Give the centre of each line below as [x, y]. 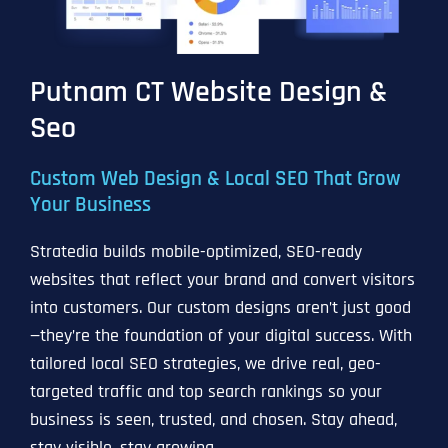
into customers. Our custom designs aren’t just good [220, 308]
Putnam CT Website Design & [208, 92]
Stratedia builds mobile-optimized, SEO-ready [195, 252]
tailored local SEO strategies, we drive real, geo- [205, 364]
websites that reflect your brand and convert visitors [222, 280]
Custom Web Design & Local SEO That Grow [215, 179]
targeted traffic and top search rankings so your [205, 392]
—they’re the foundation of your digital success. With [220, 336]
